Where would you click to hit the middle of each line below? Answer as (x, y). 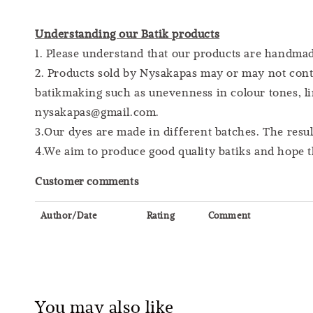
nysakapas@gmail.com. (97, 111)
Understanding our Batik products (128, 33)
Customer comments (87, 181)
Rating (161, 215)
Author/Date (68, 215)
